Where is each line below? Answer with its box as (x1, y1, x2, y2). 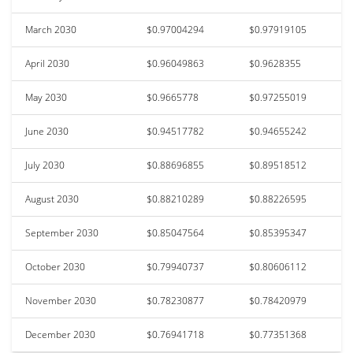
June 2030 (25, 124, 69, 138)
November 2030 (25, 293, 96, 307)
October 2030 (25, 259, 85, 273)
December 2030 (25, 327, 95, 341)
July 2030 (25, 158, 65, 172)
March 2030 (25, 22, 76, 36)
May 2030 (25, 90, 67, 104)
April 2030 (25, 56, 69, 70)
